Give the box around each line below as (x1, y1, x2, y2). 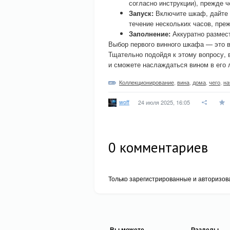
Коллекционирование (119, 78, 174, 86)
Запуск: (129, 8, 154, 18)
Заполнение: (129, 29, 170, 39)
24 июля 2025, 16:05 (138, 98, 190, 106)
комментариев (116, 139, 208, 156)
